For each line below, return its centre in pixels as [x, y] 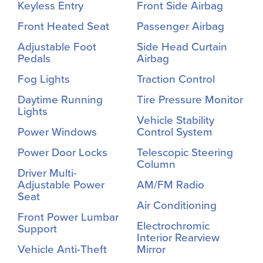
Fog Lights [44, 79]
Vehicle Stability [176, 120]
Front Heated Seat [63, 26]
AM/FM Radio [171, 185]
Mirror [151, 249]
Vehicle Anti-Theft [62, 249]
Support [37, 229]
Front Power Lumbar [68, 217]
